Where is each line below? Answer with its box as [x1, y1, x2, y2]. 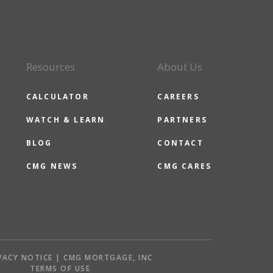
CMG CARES [157, 161, 212, 171]
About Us [157, 60, 203, 74]
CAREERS [157, 91, 199, 102]
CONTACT [157, 138, 204, 148]
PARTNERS [157, 115, 207, 125]
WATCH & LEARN [26, 115, 105, 125]
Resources [26, 60, 75, 74]
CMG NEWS [26, 161, 78, 171]
